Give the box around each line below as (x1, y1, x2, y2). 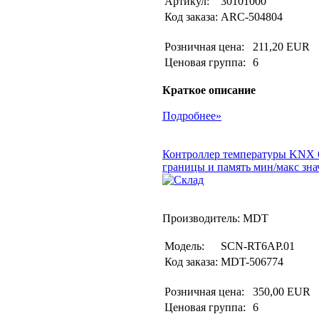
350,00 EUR (253, 286, 310, 298)
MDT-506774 (221, 256, 283, 268)
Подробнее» (162, 110, 221, 122)
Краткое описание (162, 84, 256, 96)
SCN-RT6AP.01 (221, 240, 295, 252)
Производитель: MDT (162, 212, 268, 224)
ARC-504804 (221, 11, 283, 23)
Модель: (164, 240, 204, 252)
